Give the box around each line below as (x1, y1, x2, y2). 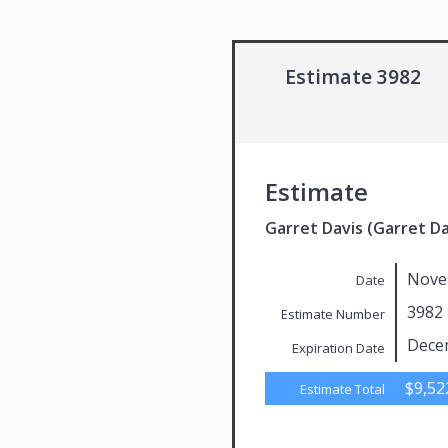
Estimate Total (300, 379, 385, 398)
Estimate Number (281, 305, 385, 324)
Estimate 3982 (285, 63, 421, 90)
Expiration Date (292, 339, 385, 358)
